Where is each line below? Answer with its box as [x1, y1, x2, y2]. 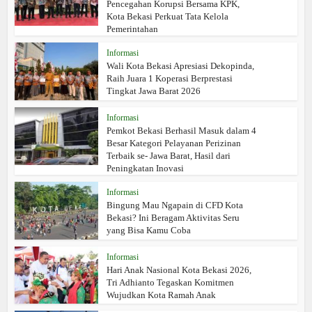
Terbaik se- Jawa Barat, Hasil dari [107, 150, 231, 161]
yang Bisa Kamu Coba [107, 224, 192, 235]
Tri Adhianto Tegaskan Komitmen [107, 276, 235, 288]
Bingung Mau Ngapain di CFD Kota [107, 199, 244, 210]
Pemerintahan [107, 24, 159, 34]
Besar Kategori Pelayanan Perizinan [107, 137, 242, 148]
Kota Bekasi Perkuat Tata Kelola [107, 11, 229, 22]
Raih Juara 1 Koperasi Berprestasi [107, 73, 233, 84]
